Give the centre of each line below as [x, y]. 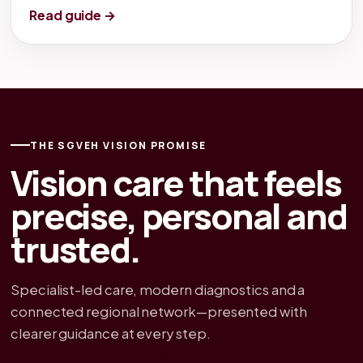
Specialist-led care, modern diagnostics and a [158, 290]
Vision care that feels [176, 182]
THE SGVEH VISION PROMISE [119, 145]
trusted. [75, 249]
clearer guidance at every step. [111, 334]
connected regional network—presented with [159, 312]
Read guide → [73, 15]
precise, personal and [179, 216]
